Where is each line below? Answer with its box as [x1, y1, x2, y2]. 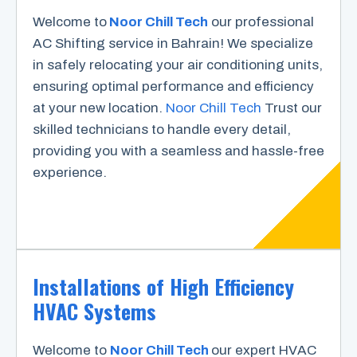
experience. [33, 164, 107, 180]
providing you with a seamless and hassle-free [33, 143, 324, 159]
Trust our [261, 100, 322, 116]
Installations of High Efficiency [33, 271, 294, 303]
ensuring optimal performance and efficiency [33, 78, 314, 94]
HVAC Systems [33, 296, 156, 328]
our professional [208, 14, 314, 29]
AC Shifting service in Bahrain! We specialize [33, 35, 313, 51]
